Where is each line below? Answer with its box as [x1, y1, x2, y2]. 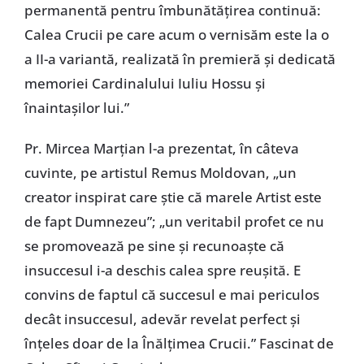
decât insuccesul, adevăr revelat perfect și [24, 309, 301, 328]
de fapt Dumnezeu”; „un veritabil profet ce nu [24, 211, 324, 231]
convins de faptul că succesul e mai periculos [24, 284, 319, 304]
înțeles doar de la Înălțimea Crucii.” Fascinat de [24, 333, 334, 353]
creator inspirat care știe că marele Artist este [24, 187, 322, 206]
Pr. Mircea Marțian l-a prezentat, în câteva [24, 138, 299, 158]
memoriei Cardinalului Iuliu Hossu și [24, 73, 266, 93]
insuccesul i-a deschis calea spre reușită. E [24, 260, 301, 279]
